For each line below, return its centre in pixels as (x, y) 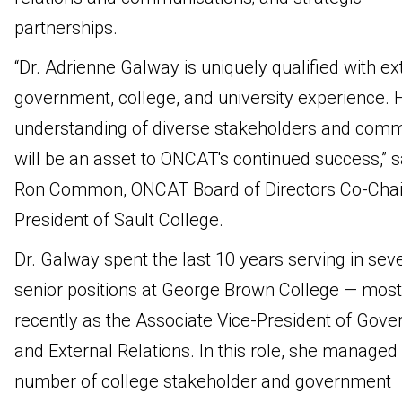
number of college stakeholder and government (202, 382)
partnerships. (66, 28)
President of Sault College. (118, 220)
